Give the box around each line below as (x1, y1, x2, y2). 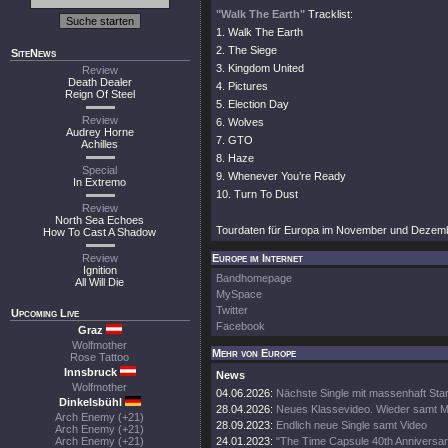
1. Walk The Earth (216, 26, 303, 38)
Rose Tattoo (70, 351, 130, 363)
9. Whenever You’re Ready (216, 170, 346, 182)
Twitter (216, 304, 248, 316)
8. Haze (216, 152, 254, 164)
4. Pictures (216, 80, 268, 92)
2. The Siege (216, 44, 277, 56)
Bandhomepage (216, 272, 292, 284)
